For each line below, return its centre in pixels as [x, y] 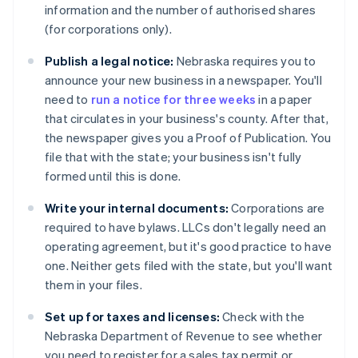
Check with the [262, 317]
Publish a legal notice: [109, 61]
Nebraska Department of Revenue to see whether [184, 336]
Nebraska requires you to [245, 61]
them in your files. [93, 285]
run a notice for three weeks [173, 99]
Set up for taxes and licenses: [132, 317]
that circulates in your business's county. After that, [187, 119]
